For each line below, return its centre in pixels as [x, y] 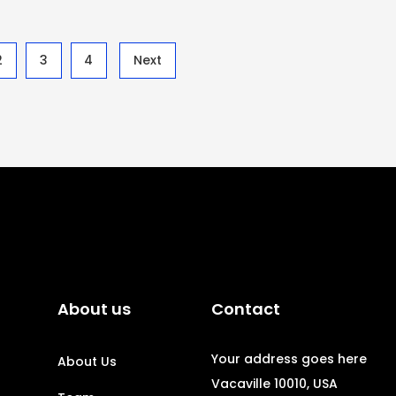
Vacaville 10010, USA [274, 384]
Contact [246, 309]
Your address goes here [289, 359]
